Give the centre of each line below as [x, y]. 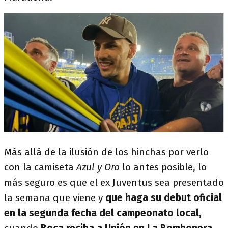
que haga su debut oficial [162, 198]
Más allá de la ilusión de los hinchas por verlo [106, 152]
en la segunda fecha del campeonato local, [103, 213]
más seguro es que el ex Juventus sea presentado [114, 183]
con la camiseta [39, 167]
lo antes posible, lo [163, 167]
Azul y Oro [97, 167]
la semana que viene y [53, 198]
